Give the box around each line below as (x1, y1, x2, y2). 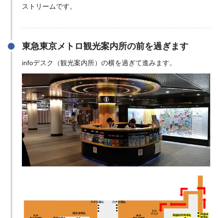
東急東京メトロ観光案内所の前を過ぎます (21, 41, 188, 51)
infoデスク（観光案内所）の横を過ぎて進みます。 (21, 58, 176, 67)
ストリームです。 (21, 2, 76, 10)
